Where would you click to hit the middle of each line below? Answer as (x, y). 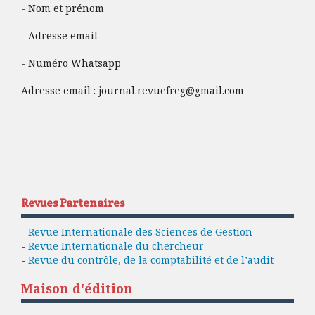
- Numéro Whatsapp (71, 63)
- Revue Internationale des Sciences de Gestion (137, 232)
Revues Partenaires (73, 203)
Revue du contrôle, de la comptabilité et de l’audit (151, 260)
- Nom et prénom (63, 8)
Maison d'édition (79, 289)
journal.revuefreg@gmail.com (171, 91)
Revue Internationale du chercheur (116, 246)
